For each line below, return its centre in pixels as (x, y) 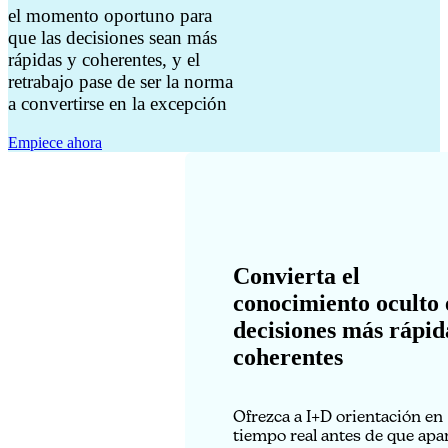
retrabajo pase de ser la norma (120, 82)
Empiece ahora (55, 142)
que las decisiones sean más (112, 38)
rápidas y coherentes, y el (104, 60)
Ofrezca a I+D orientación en (338, 416)
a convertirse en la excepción (117, 104)
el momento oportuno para (110, 16)
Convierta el (296, 275)
